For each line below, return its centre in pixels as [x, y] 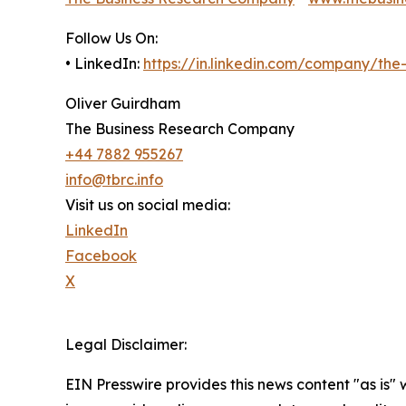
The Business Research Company [180, 129]
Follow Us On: [111, 39]
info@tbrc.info [114, 180]
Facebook [101, 256]
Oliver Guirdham [123, 104]
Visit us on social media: [148, 205]
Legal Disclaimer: [126, 345]
